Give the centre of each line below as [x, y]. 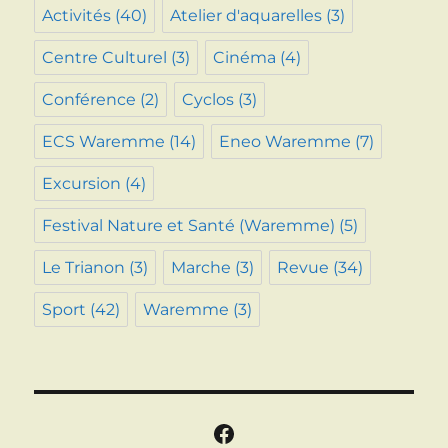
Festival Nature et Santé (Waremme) [189, 225]
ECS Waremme [104, 141]
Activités [77, 15]
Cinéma [245, 57]
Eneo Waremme [285, 141]
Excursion [82, 183]
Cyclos [208, 99]
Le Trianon [84, 267]
